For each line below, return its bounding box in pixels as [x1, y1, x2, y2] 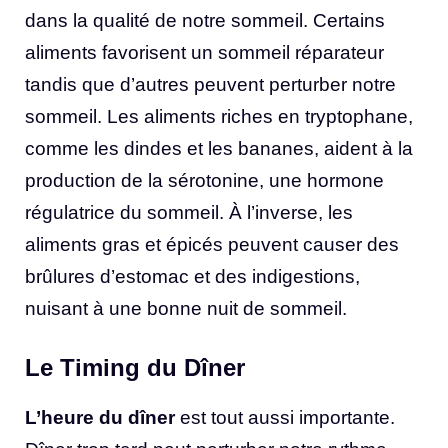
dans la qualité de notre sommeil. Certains [25, 10, 385, 32]
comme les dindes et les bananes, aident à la [25, 138, 413, 160]
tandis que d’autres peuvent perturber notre [25, 74, 396, 96]
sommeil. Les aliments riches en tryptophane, [25, 106, 413, 128]
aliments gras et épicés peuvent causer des [25, 234, 399, 256]
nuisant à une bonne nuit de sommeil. [25, 298, 347, 320]
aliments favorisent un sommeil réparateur [25, 42, 384, 64]
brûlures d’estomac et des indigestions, [25, 266, 360, 288]
